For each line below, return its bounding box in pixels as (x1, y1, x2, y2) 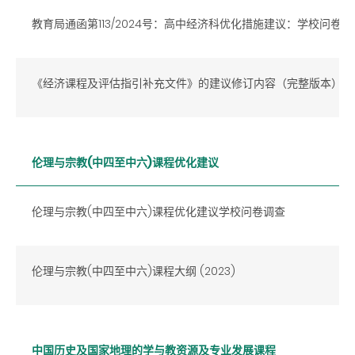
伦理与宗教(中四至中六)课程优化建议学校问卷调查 (32, 203, 285, 219)
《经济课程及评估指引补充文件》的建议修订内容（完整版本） (32, 74, 342, 91)
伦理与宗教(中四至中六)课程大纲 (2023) (32, 262, 235, 279)
